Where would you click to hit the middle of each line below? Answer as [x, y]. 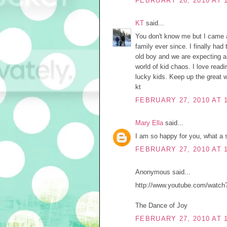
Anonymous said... [163, 172]
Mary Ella [149, 123]
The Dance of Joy [161, 205]
